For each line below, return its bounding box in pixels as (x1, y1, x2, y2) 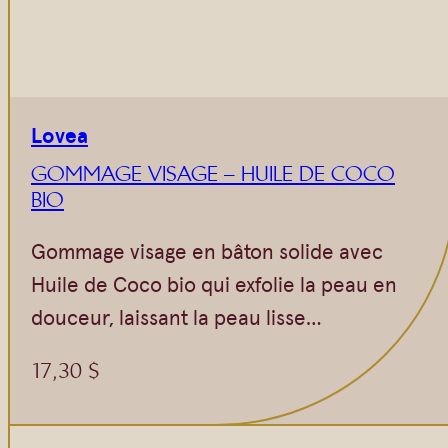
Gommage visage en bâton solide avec (31, 235, 383, 266)
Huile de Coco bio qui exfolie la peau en (31, 268, 397, 299)
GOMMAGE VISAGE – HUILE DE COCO (31, 161, 395, 187)
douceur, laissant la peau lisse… (31, 301, 322, 332)
